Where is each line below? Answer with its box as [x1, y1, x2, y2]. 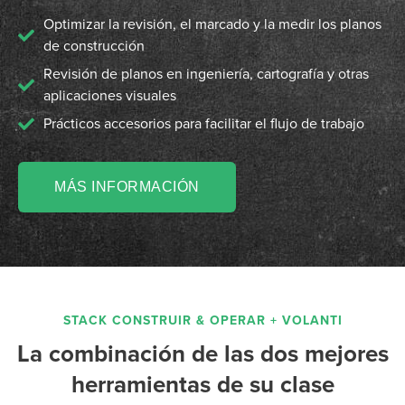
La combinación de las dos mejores [16, 339, 389, 368]
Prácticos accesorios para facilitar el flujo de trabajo [42, 114, 364, 133]
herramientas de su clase [71, 370, 334, 399]
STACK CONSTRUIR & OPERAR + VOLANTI [62, 312, 343, 328]
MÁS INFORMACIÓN [54, 178, 200, 194]
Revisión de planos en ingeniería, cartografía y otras [42, 64, 369, 83]
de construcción [42, 36, 145, 55]
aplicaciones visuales [42, 86, 176, 105]
